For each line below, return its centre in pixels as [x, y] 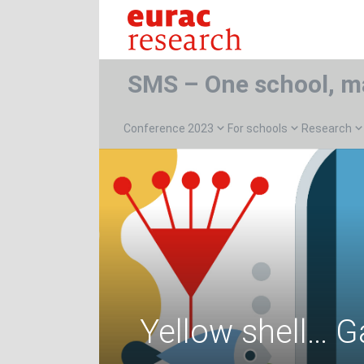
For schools [258, 128]
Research [327, 128]
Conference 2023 [169, 128]
